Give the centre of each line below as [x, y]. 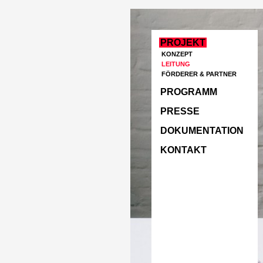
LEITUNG [176, 64]
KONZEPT [177, 54]
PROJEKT [183, 43]
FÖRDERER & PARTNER [199, 74]
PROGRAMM [189, 92]
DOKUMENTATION [202, 131]
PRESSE [180, 111]
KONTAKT [183, 150]
